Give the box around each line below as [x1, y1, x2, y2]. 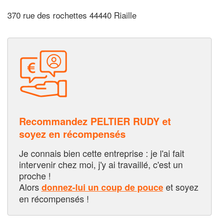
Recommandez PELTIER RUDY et [19, 113, 171, 128]
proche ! [19, 169, 51, 182]
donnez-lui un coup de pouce [41, 180, 163, 194]
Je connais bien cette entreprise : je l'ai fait [19, 146, 184, 159]
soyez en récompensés [19, 126, 126, 141]
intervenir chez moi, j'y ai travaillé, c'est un [19, 157, 183, 171]
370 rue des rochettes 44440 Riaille [7, 9, 136, 22]
